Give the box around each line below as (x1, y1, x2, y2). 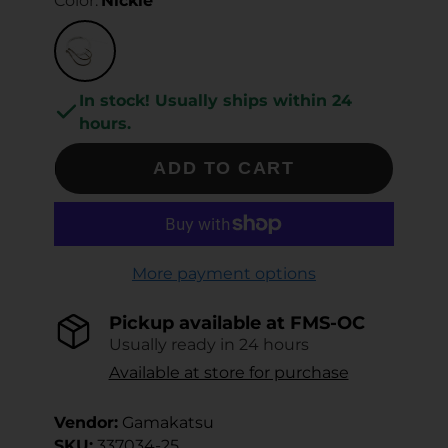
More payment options (131, 263, 316, 283)
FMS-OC (289, 311, 365, 333)
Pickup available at (108, 311, 290, 333)
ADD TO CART (153, 157, 295, 178)
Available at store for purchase (108, 362, 349, 382)
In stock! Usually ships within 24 (79, 90, 353, 110)
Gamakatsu (118, 412, 215, 432)
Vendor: (54, 412, 119, 432)
